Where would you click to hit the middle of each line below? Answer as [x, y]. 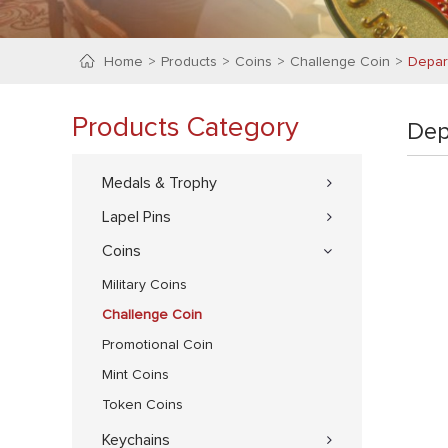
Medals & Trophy [159, 183]
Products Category [185, 128]
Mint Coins [135, 375]
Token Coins [142, 405]
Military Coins [144, 285]
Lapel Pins [136, 217]
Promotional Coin [157, 345]
